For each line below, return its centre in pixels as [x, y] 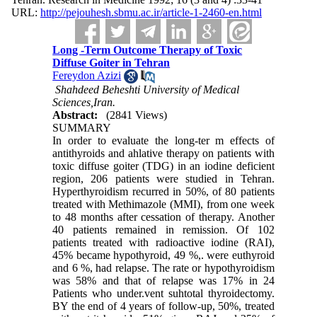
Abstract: [75, 115]
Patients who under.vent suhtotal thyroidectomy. [163, 294]
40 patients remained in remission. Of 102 [163, 230]
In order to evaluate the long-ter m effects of [163, 141]
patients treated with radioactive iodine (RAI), [163, 243]
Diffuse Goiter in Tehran [111, 63]
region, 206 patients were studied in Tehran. [163, 179]
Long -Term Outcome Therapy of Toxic [148, 50]
